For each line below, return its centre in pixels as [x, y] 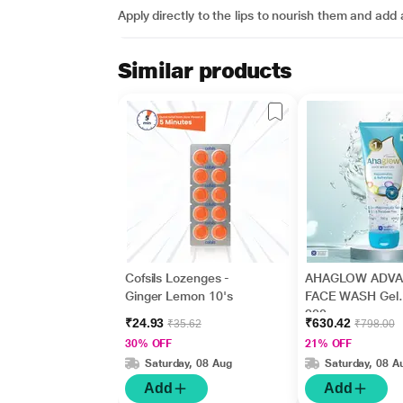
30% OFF [148, 344]
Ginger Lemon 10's [179, 296]
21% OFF [328, 344]
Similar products [205, 71]
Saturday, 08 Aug [188, 363]
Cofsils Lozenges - [177, 278]
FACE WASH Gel [351, 296]
